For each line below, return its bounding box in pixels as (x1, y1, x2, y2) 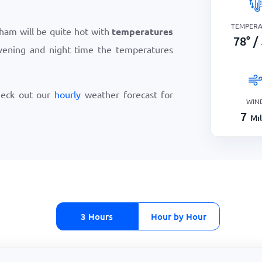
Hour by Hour (151, 210, 206, 222)
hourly (54, 88, 85, 100)
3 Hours (81, 210, 113, 222)
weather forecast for (84, 88, 174, 100)
